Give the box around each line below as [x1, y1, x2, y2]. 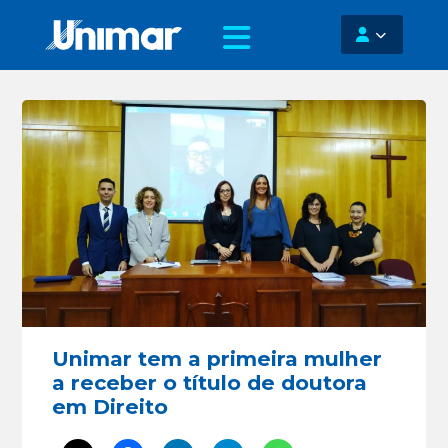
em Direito [52, 393, 169, 419]
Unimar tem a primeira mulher [52, 345, 383, 371]
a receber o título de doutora [52, 369, 368, 395]
